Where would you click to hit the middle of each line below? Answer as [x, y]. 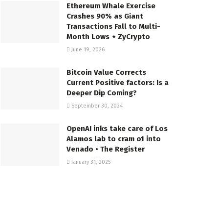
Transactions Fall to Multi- [113, 27]
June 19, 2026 [87, 50]
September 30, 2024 [96, 106]
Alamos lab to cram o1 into [114, 139]
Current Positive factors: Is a [118, 83]
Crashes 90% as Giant [105, 16]
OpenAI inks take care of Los [117, 129]
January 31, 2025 [90, 162]
